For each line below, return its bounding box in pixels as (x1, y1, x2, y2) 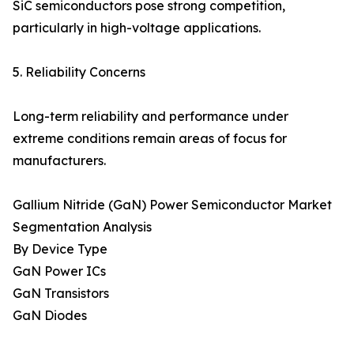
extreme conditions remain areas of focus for (13, 130, 287, 147)
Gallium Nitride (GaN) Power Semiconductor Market (13, 197, 332, 213)
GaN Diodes (13, 307, 87, 324)
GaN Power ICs (13, 263, 106, 280)
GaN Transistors (13, 285, 109, 302)
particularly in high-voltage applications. (13, 20, 261, 36)
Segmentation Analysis (13, 219, 152, 235)
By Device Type (13, 241, 107, 258)
